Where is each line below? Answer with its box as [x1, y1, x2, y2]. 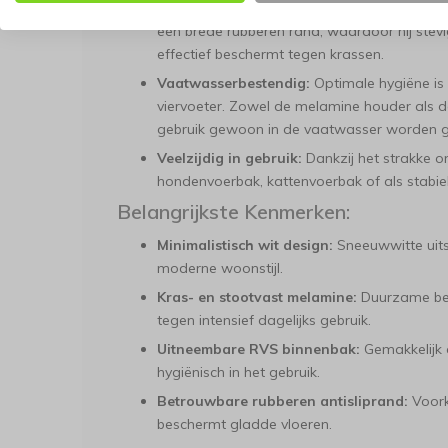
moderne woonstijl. [157, 259, 283, 277]
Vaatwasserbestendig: [157, 74, 310, 92]
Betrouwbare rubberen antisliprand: [157, 392, 408, 410]
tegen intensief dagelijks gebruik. [157, 311, 371, 329]
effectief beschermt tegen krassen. [157, 45, 384, 63]
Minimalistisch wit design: [157, 236, 333, 254]
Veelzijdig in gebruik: [157, 149, 302, 167]
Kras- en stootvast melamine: [157, 288, 357, 306]
